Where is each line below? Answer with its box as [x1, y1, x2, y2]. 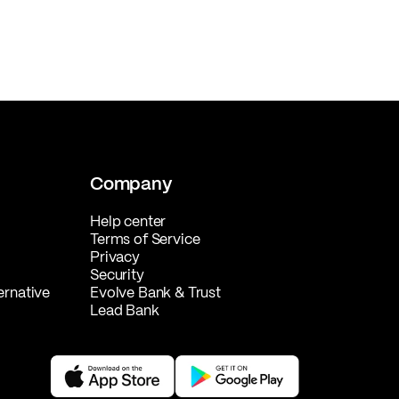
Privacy [90, 247, 140, 266]
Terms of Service [90, 229, 200, 248]
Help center [90, 211, 167, 231]
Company [90, 171, 173, 195]
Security [90, 265, 144, 284]
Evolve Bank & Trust [90, 282, 221, 302]
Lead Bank [90, 300, 159, 320]
